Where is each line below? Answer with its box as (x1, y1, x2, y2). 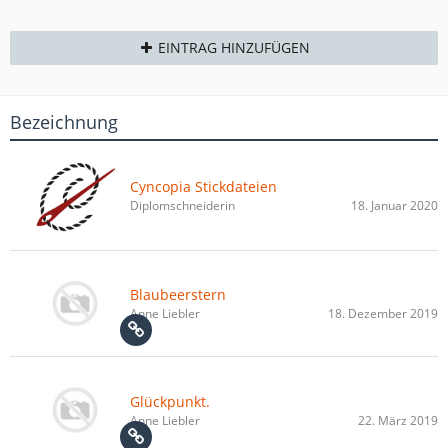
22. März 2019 (358, 411, 438, 429)
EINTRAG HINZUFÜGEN (158, 38, 310, 57)
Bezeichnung (10, 110, 118, 134)
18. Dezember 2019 (328, 305, 438, 323)
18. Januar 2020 (351, 197, 438, 215)
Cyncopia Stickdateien (130, 177, 277, 197)
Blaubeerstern (130, 285, 226, 305)
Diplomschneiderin (130, 197, 235, 215)
